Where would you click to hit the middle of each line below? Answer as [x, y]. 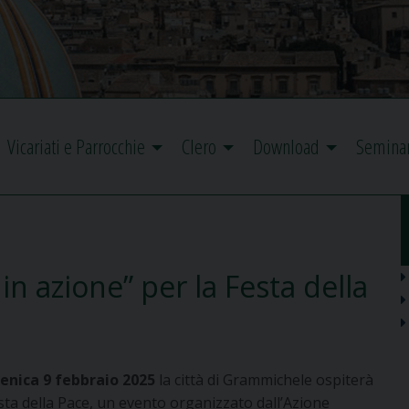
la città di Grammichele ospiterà [264, 380]
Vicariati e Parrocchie [76, 147]
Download [286, 147]
